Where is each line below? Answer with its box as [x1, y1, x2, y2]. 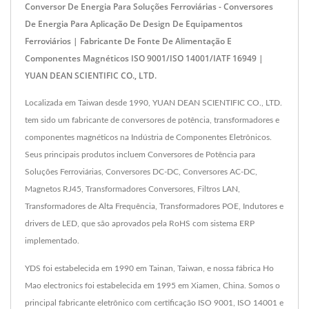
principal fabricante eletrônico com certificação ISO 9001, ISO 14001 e [25, 299, 283, 308]
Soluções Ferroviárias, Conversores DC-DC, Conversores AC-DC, [25, 168, 257, 177]
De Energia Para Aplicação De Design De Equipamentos [25, 18, 243, 30]
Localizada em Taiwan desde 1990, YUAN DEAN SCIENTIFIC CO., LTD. [25, 99, 282, 108]
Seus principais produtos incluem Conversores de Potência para [25, 150, 255, 159]
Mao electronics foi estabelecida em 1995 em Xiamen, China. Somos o [25, 281, 280, 290]
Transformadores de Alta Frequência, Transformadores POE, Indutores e [25, 202, 283, 211]
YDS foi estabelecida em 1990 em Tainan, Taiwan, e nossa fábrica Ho [25, 264, 274, 273]
